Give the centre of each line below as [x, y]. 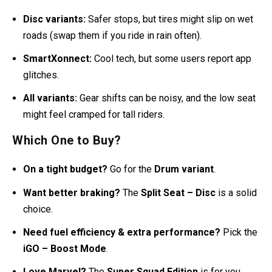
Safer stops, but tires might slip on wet [170, 19]
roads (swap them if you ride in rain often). [113, 35]
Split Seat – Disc [178, 192]
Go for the [131, 169]
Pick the [239, 232]
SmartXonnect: [58, 59]
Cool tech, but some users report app [172, 59]
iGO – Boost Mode [65, 248]
